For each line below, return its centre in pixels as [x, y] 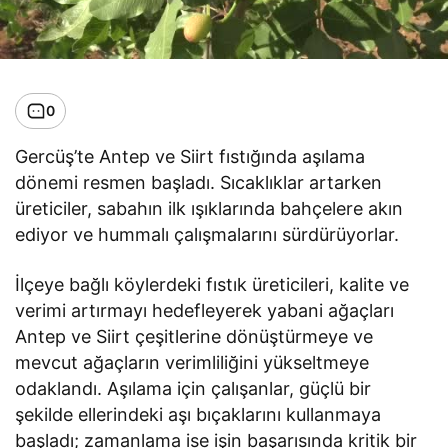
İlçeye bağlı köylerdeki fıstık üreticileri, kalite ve [212, 284]
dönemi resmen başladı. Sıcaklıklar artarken [199, 182]
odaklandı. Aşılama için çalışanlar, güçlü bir [193, 388]
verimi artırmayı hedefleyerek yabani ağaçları [205, 310]
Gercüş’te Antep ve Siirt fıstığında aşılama [190, 156]
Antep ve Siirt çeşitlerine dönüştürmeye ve [194, 336]
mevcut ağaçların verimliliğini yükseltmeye [192, 362]
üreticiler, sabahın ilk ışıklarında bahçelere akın [209, 208]
